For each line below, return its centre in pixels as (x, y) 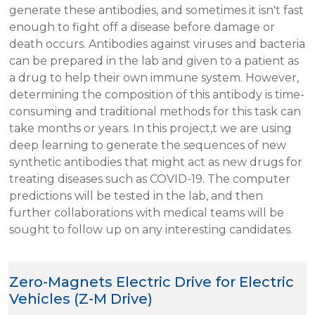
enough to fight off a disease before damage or (142, 27)
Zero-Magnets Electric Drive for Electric (152, 282)
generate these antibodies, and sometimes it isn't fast (156, 10)
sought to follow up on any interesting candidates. (151, 229)
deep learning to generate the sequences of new (148, 145)
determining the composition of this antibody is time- (157, 94)
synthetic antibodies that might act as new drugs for (156, 162)
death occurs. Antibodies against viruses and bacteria (157, 44)
